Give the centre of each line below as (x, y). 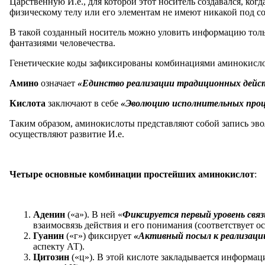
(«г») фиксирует (100, 235)
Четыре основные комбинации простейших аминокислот (132, 174)
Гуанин (50, 235)
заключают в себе (84, 103)
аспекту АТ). (59, 246)
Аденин (50, 214)
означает (59, 83)
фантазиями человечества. (62, 43)
